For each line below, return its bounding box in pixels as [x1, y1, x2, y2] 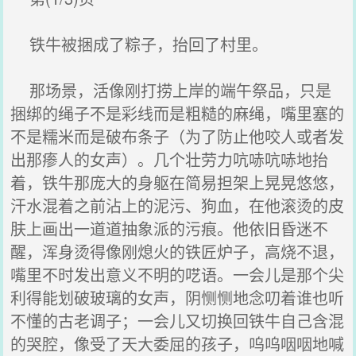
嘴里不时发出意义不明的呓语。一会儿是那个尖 [10, 263, 345, 286]
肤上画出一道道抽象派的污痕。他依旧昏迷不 [10, 217, 329, 240]
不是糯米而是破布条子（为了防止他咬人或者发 [10, 125, 345, 148]
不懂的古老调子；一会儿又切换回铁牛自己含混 [10, 309, 345, 332]
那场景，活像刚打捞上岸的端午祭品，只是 [10, 79, 332, 102]
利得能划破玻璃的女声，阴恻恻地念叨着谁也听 [10, 286, 345, 309]
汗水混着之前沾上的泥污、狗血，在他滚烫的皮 [10, 194, 345, 217]
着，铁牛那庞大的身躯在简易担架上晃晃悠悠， [10, 171, 345, 194]
